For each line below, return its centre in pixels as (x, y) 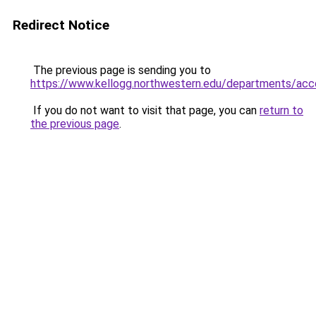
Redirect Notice (61, 25)
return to (281, 110)
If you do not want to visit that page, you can (145, 110)
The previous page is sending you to (121, 70)
